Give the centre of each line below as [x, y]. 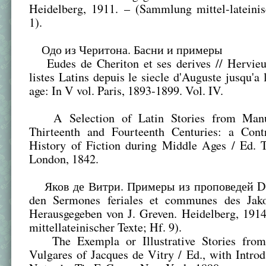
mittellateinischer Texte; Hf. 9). [106, 227]
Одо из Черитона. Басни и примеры [126, 50]
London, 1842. [64, 159]
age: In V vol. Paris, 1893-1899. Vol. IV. [126, 91]
